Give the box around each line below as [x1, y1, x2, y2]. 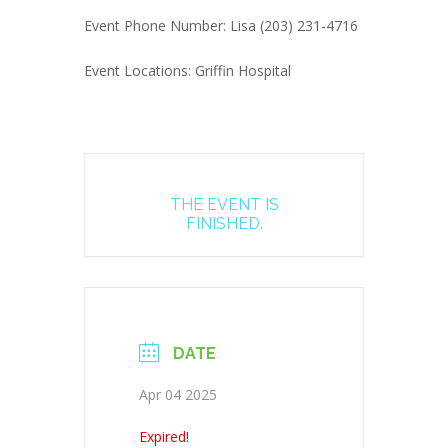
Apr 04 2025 [139, 385, 217, 405]
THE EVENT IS [169, 195, 279, 215]
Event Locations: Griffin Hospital [84, 60, 291, 80]
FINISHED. [185, 214, 263, 234]
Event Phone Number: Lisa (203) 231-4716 [84, 15, 358, 35]
